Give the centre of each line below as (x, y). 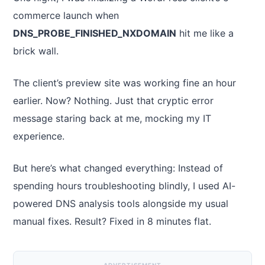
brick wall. (36, 51)
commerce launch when (66, 15)
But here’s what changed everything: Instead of (118, 168)
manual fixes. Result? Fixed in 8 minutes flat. (112, 221)
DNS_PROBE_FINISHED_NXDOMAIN (95, 33)
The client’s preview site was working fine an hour (125, 83)
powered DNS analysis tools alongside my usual (121, 203)
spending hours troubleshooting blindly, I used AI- (124, 186)
